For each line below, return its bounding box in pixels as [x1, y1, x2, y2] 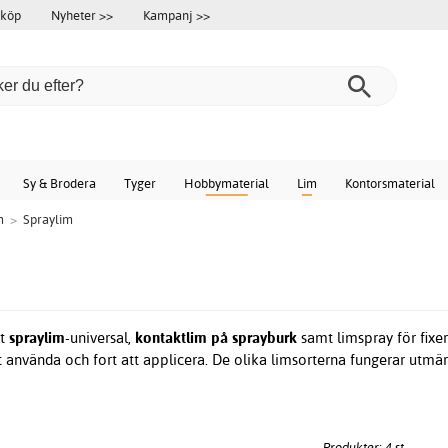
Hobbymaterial [184, 175, 269, 191]
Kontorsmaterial [345, 175, 435, 191]
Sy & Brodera [23, 175, 96, 191]
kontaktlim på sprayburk [135, 328, 298, 348]
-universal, [65, 328, 136, 348]
